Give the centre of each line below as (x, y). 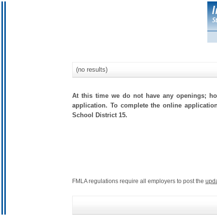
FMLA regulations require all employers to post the (139, 181)
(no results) (91, 70)
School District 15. (100, 115)
